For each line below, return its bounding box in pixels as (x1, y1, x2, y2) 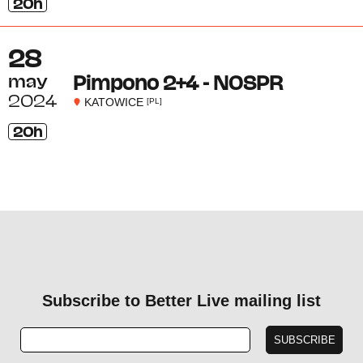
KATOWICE (80, 96, 147, 109)
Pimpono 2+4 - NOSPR (72, 75, 283, 92)
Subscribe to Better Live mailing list (42, 292, 321, 310)
